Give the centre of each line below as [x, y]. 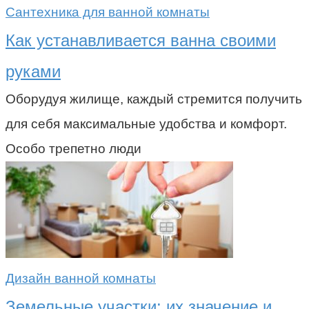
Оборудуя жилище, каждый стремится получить [154, 99]
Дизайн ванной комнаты [81, 278]
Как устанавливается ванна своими [141, 40]
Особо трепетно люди [73, 148]
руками [33, 71]
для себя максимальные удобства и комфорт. [146, 123]
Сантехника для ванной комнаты [108, 12]
